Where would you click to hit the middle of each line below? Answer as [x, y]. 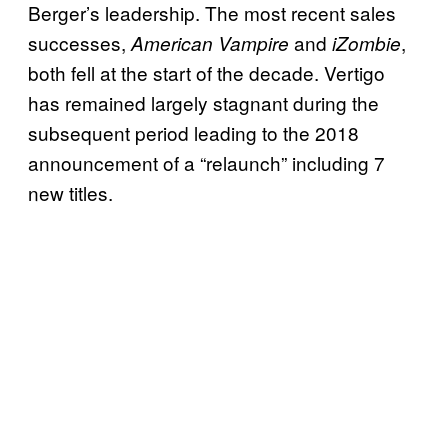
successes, [79, 43]
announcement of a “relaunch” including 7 [206, 163]
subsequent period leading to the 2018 [193, 133]
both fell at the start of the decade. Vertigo [206, 73]
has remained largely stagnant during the [203, 103]
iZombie [366, 43]
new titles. [70, 193]
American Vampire [210, 43]
